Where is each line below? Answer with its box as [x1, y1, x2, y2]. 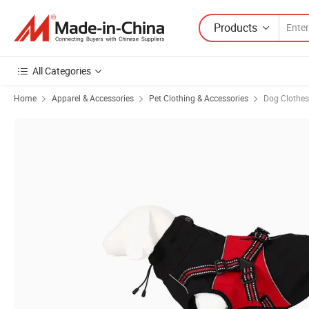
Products [214, 19, 257, 35]
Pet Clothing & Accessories [149, 92, 248, 103]
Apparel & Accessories [52, 92, 134, 103]
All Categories [32, 64, 91, 77]
